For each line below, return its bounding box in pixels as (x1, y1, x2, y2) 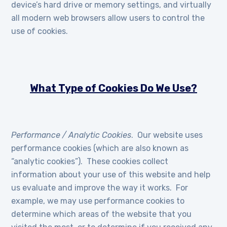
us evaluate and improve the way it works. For (11, 183, 188, 193)
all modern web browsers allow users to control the (11, 13, 205, 23)
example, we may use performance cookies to (11, 196, 185, 206)
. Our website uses (131, 130, 203, 140)
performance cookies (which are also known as (11, 143, 189, 153)
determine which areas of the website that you (11, 209, 192, 219)
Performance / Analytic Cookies (11, 130, 132, 140)
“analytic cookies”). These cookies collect (11, 157, 169, 166)
